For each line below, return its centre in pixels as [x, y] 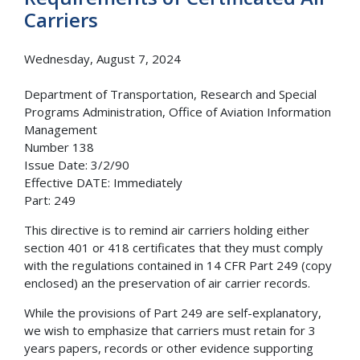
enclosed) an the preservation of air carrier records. [167, 283]
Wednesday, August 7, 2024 [102, 58]
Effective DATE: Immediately [103, 183]
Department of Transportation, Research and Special [170, 94]
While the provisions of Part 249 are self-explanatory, [173, 313]
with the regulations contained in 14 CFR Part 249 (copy [178, 266]
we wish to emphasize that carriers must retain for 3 [170, 331]
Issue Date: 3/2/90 [77, 165]
